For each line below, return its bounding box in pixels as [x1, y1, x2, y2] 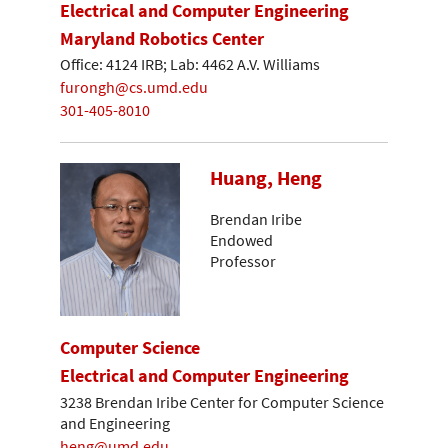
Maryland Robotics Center [60, 26, 264, 50]
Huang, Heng [210, 165, 322, 192]
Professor [210, 250, 276, 271]
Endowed [210, 229, 273, 250]
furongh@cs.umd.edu [60, 76, 208, 97]
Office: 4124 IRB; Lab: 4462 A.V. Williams [60, 54, 320, 75]
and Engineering [60, 413, 170, 434]
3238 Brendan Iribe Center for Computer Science [60, 392, 384, 413]
